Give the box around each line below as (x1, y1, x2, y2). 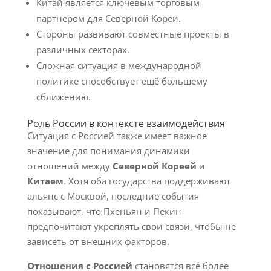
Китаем (27, 175, 64, 187)
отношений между (27, 160, 113, 172)
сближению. (36, 91, 91, 103)
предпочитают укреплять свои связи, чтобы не (27, 220, 236, 232)
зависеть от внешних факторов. (27, 235, 169, 247)
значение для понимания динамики (27, 145, 190, 157)
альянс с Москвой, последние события (27, 190, 199, 202)
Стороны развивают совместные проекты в (36, 28, 229, 40)
